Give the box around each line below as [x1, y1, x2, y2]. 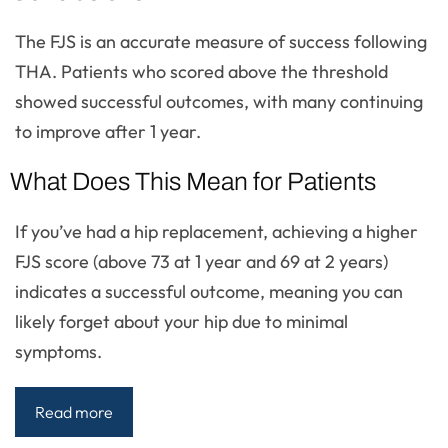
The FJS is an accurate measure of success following [15, 30, 427, 53]
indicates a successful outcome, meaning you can [15, 280, 403, 303]
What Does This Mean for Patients [10, 168, 376, 195]
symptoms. [15, 340, 102, 363]
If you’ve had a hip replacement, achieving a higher [15, 220, 418, 243]
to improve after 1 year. [15, 120, 201, 143]
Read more [35, 402, 113, 422]
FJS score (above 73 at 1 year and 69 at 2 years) [15, 250, 388, 273]
